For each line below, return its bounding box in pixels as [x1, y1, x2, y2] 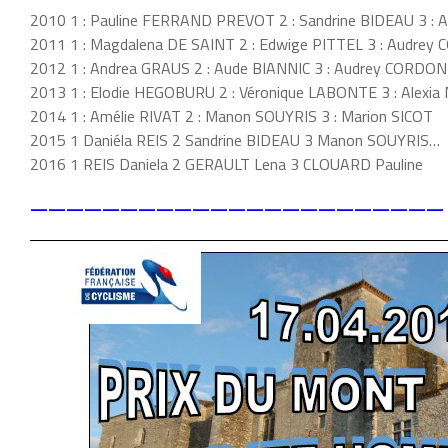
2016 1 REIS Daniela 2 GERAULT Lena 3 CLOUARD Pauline [30, 151, 423, 176]
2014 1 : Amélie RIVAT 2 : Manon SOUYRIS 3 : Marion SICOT [30, 103, 433, 128]
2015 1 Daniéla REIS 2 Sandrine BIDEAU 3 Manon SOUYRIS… [30, 127, 440, 152]
